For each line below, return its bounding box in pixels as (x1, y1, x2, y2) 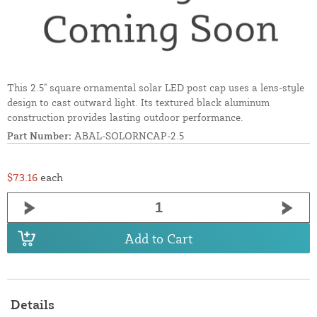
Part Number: (7, 129, 71, 142)
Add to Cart (125, 230, 192, 246)
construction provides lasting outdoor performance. (7, 111, 243, 124)
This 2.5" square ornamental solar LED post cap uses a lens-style (7, 81, 304, 94)
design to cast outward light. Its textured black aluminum (7, 96, 270, 109)
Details (11, 296, 54, 313)
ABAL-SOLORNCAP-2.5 (71, 129, 184, 142)
